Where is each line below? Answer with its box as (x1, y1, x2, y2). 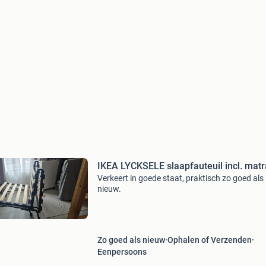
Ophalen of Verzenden (167, 235, 252, 245)
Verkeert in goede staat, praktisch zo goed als (97, 173, 264, 183)
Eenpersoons (97, 247, 147, 256)
